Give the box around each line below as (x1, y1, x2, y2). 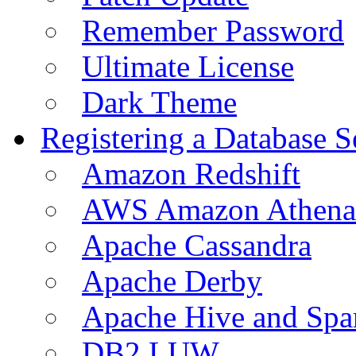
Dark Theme (82, 84, 237, 119)
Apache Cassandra (82, 227, 311, 262)
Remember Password (82, 13, 344, 48)
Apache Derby (82, 263, 262, 298)
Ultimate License (82, 48, 294, 83)
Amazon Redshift (82, 156, 300, 191)
